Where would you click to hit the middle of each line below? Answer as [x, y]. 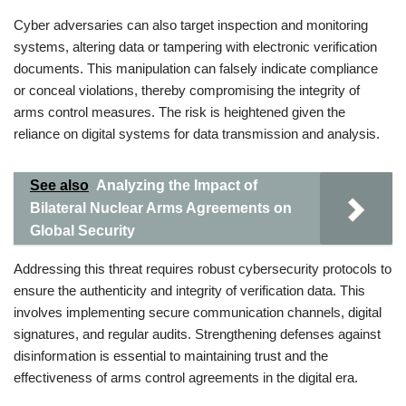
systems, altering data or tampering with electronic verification [195, 47]
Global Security [82, 231]
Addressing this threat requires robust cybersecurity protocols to [203, 269]
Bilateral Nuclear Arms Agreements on [161, 208]
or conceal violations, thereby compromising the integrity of [187, 90]
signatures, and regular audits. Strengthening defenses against [197, 334]
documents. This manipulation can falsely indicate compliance [196, 68]
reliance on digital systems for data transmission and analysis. [197, 134]
